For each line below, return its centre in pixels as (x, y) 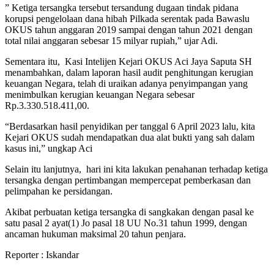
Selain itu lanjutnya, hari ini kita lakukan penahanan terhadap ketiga (136, 169)
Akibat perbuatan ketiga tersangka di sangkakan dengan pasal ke (129, 212)
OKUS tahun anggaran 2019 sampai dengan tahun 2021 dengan (129, 29)
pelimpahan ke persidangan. (59, 191)
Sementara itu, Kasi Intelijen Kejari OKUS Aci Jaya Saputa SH (128, 61)
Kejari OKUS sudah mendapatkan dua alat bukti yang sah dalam (130, 137)
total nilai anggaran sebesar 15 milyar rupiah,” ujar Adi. (111, 40)
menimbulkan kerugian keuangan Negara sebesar (100, 94)
